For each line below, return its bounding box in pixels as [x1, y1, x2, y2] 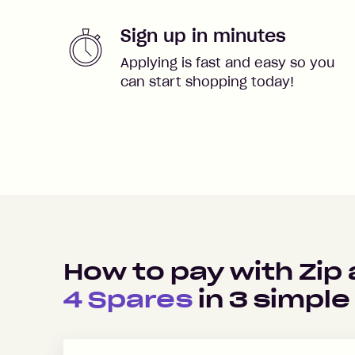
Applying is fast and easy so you [120, 54, 334, 71]
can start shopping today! [120, 73, 294, 90]
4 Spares [63, 284, 193, 314]
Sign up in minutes [120, 24, 286, 47]
